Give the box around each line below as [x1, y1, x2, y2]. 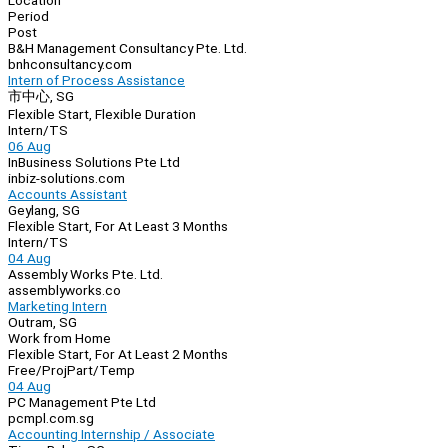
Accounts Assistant [8, 186, 127, 203]
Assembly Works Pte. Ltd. [8, 266, 163, 283]
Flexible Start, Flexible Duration [8, 106, 196, 123]
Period [8, 8, 49, 25]
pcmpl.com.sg [8, 410, 94, 427]
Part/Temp [67, 362, 135, 379]
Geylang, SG [8, 202, 80, 219]
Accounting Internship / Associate [8, 426, 215, 443]
